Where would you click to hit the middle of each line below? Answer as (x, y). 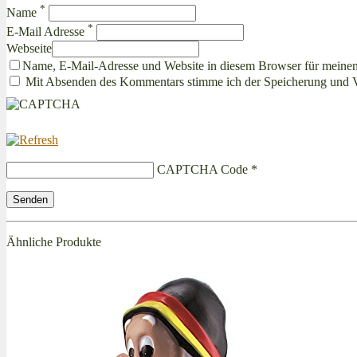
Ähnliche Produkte (54, 241)
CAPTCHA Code (202, 169)
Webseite (29, 48)
